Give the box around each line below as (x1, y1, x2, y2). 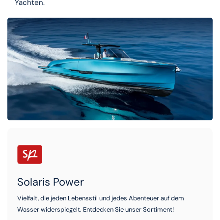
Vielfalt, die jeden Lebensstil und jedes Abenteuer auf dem (17, 194, 184, 203)
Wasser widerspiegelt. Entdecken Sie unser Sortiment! (17, 205, 174, 214)
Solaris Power (17, 175, 84, 190)
